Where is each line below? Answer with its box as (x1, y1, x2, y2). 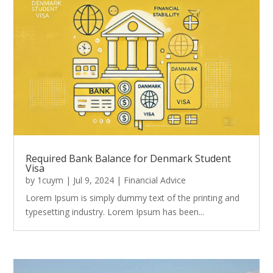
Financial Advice (124, 174, 186, 186)
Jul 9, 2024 (73, 174, 115, 186)
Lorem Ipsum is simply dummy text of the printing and (26, 192, 240, 204)
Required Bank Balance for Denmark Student (26, 152, 232, 166)
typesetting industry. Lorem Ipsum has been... (26, 206, 205, 218)
